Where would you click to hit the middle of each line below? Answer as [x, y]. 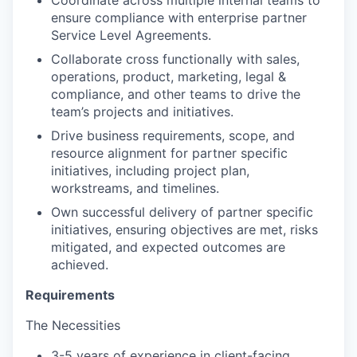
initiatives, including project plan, [150, 170]
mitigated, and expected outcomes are [168, 247]
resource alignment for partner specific [169, 153]
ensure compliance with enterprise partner [179, 17]
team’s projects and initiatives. [142, 111]
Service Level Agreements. [131, 35]
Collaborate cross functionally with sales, [175, 59]
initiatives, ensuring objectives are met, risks [184, 229]
